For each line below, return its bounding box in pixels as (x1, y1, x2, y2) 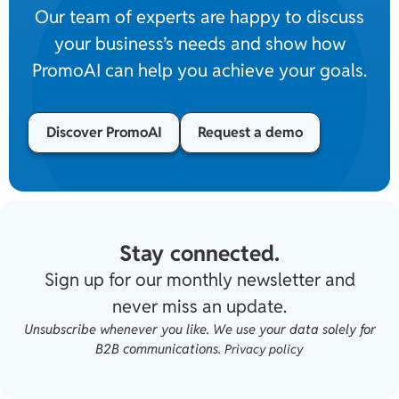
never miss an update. (112, 295, 287, 319)
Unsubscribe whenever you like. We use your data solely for (23, 321, 376, 338)
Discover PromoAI (45, 123, 162, 142)
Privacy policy (224, 341, 304, 358)
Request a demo (197, 123, 303, 142)
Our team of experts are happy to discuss (35, 5, 364, 29)
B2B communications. (95, 340, 224, 358)
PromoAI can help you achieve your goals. (32, 59, 367, 83)
